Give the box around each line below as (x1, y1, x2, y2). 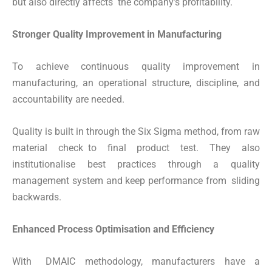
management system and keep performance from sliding (12, 174, 260, 186)
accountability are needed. (12, 93, 124, 105)
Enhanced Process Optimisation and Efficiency (12, 223, 214, 235)
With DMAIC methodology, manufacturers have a (12, 255, 260, 267)
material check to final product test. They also (12, 141, 260, 154)
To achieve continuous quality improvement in (12, 60, 260, 72)
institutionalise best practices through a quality (12, 158, 260, 170)
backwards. (12, 191, 61, 203)
